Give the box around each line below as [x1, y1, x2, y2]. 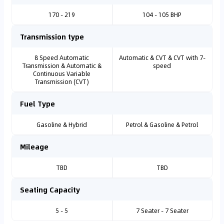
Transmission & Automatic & [22, 61, 102, 70]
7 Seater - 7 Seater [135, 206, 188, 215]
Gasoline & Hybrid [36, 120, 87, 129]
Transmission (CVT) [34, 77, 89, 86]
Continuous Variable [33, 69, 91, 78]
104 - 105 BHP [142, 10, 182, 19]
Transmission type [20, 31, 84, 42]
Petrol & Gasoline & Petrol [126, 120, 198, 129]
